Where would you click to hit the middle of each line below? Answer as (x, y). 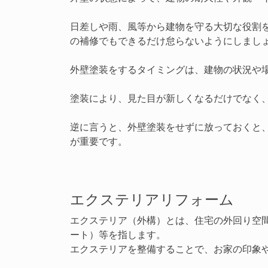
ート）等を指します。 (118, 234)
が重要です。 (99, 141)
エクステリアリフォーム (152, 200)
